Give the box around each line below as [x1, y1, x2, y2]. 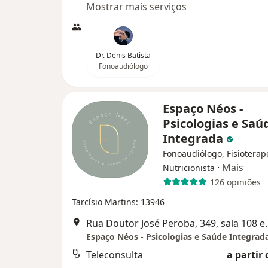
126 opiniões [209, 176, 261, 188]
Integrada [163, 130, 226, 147]
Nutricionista [163, 162, 215, 174]
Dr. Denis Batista [95, 50, 151, 61]
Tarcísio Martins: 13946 [72, 196, 165, 208]
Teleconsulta [86, 248, 143, 262]
